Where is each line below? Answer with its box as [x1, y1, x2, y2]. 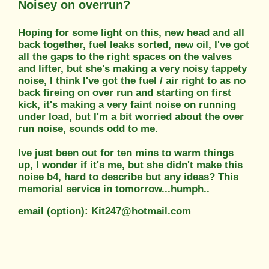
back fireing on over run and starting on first [18, 86, 231, 98]
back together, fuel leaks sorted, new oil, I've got [18, 38, 249, 50]
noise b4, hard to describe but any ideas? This [18, 171, 238, 183]
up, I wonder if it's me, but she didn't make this [18, 159, 243, 171]
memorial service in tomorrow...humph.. [18, 183, 210, 195]
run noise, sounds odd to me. [18, 122, 158, 134]
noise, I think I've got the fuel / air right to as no [18, 74, 246, 86]
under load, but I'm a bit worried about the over [18, 110, 244, 122]
